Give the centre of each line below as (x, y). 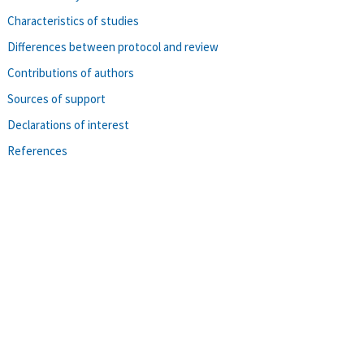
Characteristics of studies (73, 20)
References (37, 150)
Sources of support (56, 98)
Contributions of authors (71, 72)
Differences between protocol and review (113, 46)
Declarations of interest (68, 124)
